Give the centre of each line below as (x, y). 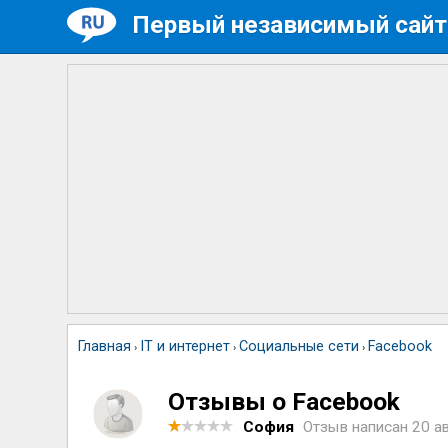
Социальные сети (299, 346)
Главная (105, 346)
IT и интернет (185, 346)
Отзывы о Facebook (284, 401)
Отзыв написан (358, 427)
